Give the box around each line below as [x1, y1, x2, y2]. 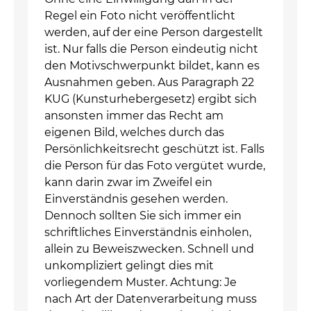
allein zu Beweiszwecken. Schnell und [44, 242, 254, 255]
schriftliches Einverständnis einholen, [44, 226, 251, 239]
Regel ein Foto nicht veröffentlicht [44, 9, 235, 22]
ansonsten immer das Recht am [44, 109, 224, 122]
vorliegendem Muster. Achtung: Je [44, 276, 237, 289]
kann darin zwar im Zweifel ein [44, 176, 212, 189]
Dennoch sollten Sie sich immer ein [44, 209, 242, 222]
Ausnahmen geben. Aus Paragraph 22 [44, 76, 254, 89]
